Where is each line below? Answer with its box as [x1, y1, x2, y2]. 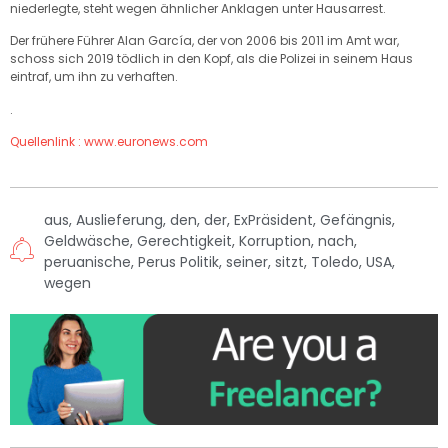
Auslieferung [76, 210, 163, 231]
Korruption [239, 231, 311, 252]
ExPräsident [234, 210, 313, 231]
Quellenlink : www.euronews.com [10, 132, 208, 150]
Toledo [311, 252, 359, 273]
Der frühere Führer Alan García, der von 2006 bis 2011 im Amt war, [10, 32, 399, 50]
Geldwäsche [44, 231, 130, 252]
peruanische [44, 252, 131, 273]
